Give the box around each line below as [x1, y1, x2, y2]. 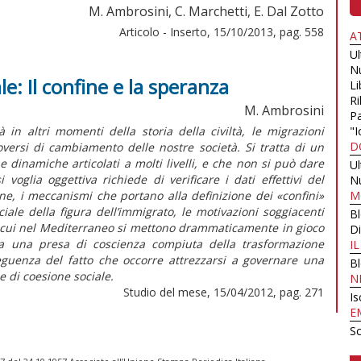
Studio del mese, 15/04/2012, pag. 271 [123, 284, 324, 300]
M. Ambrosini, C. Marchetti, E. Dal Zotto [89, 2, 324, 20]
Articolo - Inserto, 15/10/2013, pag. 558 [119, 23, 324, 39]
